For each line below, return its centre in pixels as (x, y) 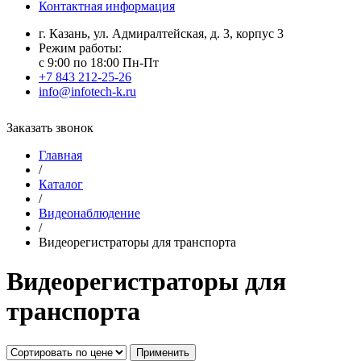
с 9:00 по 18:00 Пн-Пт (99, 62)
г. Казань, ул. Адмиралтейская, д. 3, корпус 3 (161, 33)
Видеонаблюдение (89, 213)
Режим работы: (80, 48)
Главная (60, 155)
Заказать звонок (50, 128)
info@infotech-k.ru (87, 91)
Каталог (61, 184)
